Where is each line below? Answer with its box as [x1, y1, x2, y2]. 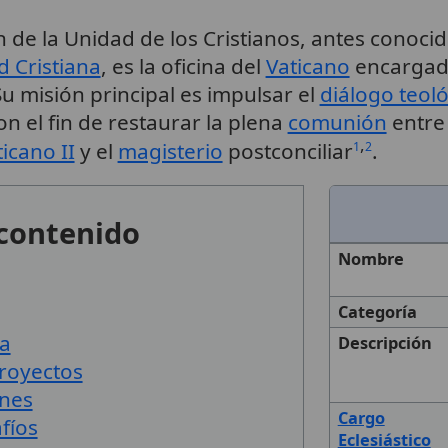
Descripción [337, 332, 432, 355]
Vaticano [265, 51, 350, 80]
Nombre [337, 248, 404, 271]
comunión [287, 107, 387, 136]
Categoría [337, 301, 417, 324]
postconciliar [222, 136, 353, 165]
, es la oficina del [100, 51, 266, 80]
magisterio [117, 136, 223, 165]
